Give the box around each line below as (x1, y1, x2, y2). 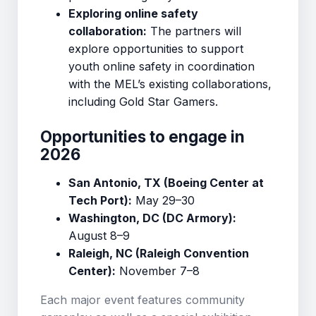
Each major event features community (40, 293, 245, 307)
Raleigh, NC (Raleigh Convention (68, 246, 249, 260)
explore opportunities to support (68, 42, 243, 56)
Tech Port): (68, 193, 132, 207)
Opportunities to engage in (40, 127, 245, 146)
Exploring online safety (68, 6, 198, 20)
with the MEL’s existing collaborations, (68, 77, 272, 91)
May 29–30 (132, 193, 195, 207)
